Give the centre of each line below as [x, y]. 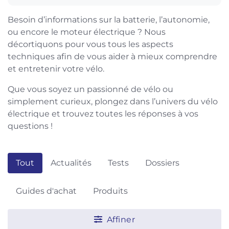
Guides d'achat [46, 191]
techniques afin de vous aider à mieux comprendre [112, 56]
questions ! [30, 126]
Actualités [71, 163]
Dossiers [162, 163]
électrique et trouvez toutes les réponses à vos [103, 113]
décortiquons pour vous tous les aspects [90, 44]
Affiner [120, 219]
